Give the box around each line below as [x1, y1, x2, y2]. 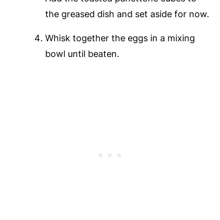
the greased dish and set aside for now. [45, 8, 209, 19]
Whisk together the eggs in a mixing [45, 32, 195, 43]
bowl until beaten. [45, 48, 119, 59]
